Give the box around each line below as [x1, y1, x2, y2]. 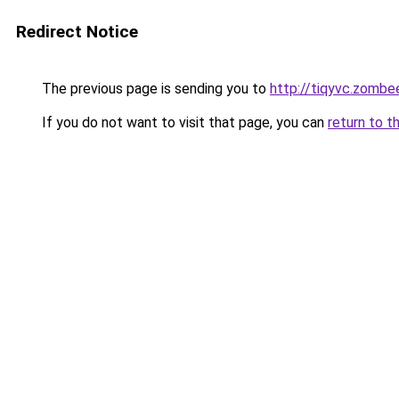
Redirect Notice [16, 21, 138, 42]
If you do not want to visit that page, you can [38, 114, 328, 131]
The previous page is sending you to [38, 80, 270, 97]
